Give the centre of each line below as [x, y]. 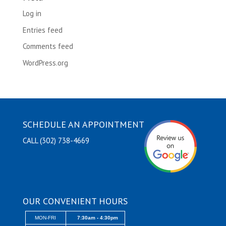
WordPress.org [45, 63]
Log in [32, 14]
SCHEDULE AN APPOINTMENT [83, 124]
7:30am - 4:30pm [97, 218]
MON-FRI [46, 218]
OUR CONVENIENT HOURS [75, 201]
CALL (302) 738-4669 [56, 140]
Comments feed [48, 46]
